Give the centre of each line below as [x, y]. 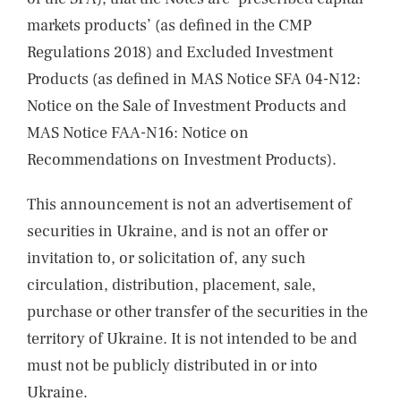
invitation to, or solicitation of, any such [166, 258]
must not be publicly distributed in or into [172, 366]
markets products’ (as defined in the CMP [169, 26]
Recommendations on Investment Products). [182, 160]
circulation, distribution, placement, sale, [171, 285]
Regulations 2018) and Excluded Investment [180, 52]
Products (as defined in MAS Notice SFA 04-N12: [194, 79]
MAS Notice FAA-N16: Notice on [138, 133]
